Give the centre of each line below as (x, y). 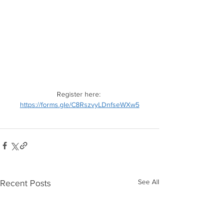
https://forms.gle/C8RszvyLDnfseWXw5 (80, 105)
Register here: (80, 94)
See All (149, 182)
